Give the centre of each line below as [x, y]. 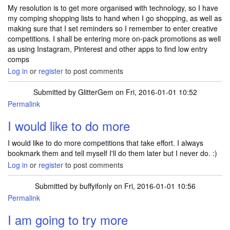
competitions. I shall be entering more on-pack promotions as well [114, 39]
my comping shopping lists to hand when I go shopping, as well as [115, 18]
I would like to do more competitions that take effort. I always [106, 143]
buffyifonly [95, 186]
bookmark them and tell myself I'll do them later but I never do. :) [112, 153]
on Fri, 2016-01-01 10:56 [154, 186]
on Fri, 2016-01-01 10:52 [155, 92]
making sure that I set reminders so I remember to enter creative [113, 28]
